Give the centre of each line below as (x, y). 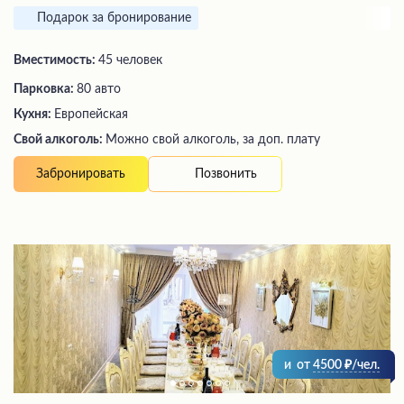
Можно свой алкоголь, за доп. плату (213, 140)
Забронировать (81, 174)
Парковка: (45, 90)
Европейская (91, 115)
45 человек (130, 61)
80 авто (99, 90)
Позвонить (226, 174)
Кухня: (34, 115)
